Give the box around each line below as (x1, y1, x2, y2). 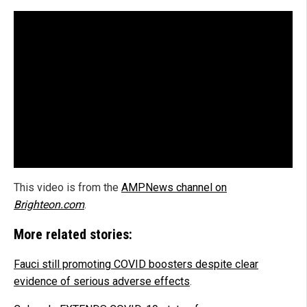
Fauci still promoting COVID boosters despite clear (14, 258, 258, 271)
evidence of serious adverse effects (14, 275, 190, 288)
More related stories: (14, 226, 132, 243)
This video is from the (14, 181, 121, 195)
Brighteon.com (14, 198, 84, 212)
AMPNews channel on (121, 181, 227, 195)
